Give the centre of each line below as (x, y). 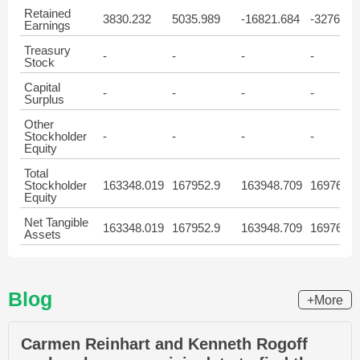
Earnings (47, 25)
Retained (47, 13)
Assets (43, 234)
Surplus (44, 99)
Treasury (47, 50)
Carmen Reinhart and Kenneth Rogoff (164, 344)
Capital (42, 87)
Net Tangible (56, 222)
